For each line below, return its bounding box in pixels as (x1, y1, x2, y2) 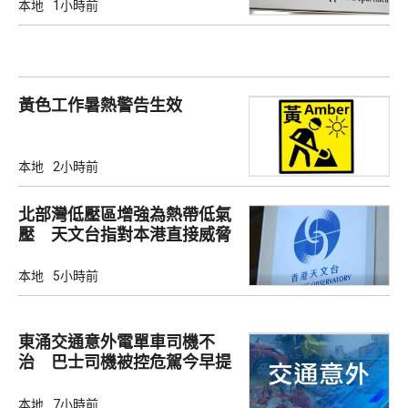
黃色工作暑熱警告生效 (18, 95, 182, 115)
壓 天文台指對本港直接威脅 (18, 225, 231, 245)
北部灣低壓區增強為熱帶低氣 (18, 205, 231, 225)
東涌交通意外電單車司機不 (18, 332, 215, 352)
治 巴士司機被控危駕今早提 (18, 352, 231, 372)
